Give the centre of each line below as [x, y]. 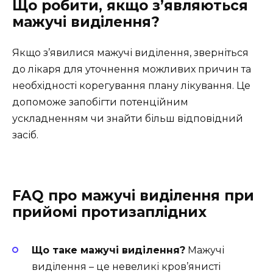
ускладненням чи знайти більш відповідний [128, 119]
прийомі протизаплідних [109, 212]
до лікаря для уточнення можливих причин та [132, 69]
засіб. [25, 135]
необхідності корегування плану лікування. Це [131, 86]
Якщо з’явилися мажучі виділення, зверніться [130, 53]
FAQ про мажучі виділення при [133, 196]
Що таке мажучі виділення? [108, 250]
